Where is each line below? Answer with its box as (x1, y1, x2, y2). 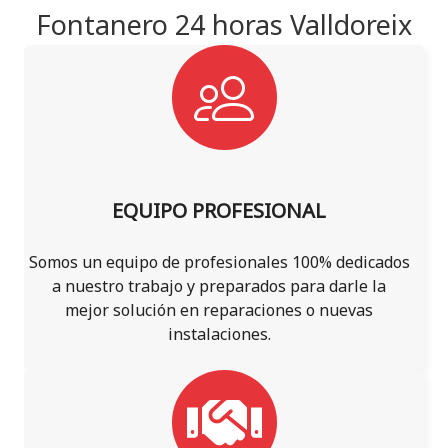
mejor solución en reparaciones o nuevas (65, 299, 373, 321)
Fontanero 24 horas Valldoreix (36, 6, 412, 43)
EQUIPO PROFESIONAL (112, 197, 326, 224)
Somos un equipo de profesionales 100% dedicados (28, 251, 410, 273)
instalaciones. (167, 323, 271, 345)
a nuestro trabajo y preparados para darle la (52, 275, 386, 297)
